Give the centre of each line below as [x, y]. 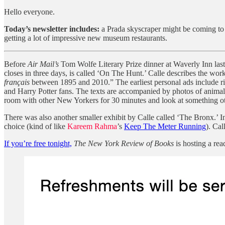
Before [16, 64]
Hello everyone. [29, 12]
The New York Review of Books [124, 143]
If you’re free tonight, [38, 143]
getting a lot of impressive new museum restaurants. [86, 38]
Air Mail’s [43, 64]
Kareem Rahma [92, 126]
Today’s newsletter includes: [53, 29]
